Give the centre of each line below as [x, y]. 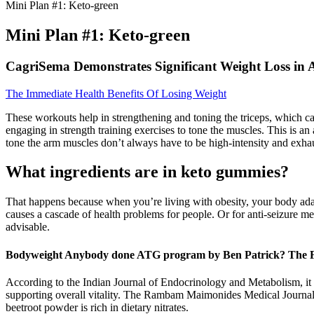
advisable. [28, 227]
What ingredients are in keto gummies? [147, 172]
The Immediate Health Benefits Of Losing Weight [116, 93]
